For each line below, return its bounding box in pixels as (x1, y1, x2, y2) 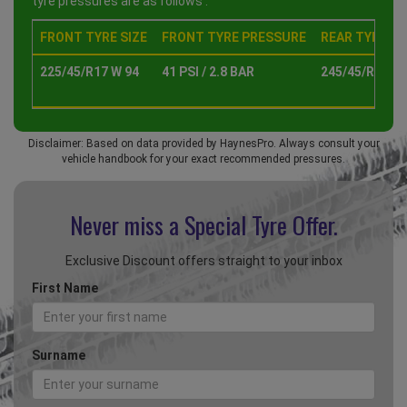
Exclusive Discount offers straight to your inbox (65, 253, 342, 269)
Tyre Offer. (251, 207, 338, 243)
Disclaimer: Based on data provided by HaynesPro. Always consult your (27, 137, 380, 151)
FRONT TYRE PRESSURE (162, 30, 306, 45)
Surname (32, 348, 85, 363)
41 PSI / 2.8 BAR (162, 65, 254, 80)
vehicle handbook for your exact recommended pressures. (62, 153, 345, 166)
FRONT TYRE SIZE (40, 30, 147, 45)
